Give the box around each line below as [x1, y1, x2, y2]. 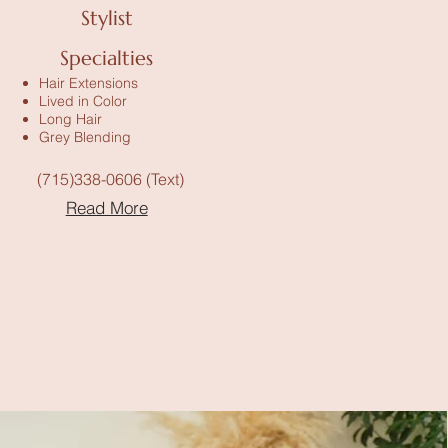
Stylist [80, 6, 133, 31]
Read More [65, 196, 148, 218]
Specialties [60, 46, 154, 71]
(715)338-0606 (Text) [37, 169, 185, 189]
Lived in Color [38, 92, 127, 110]
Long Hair [38, 110, 102, 128]
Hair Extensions [38, 74, 138, 92]
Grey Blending [38, 128, 131, 146]
